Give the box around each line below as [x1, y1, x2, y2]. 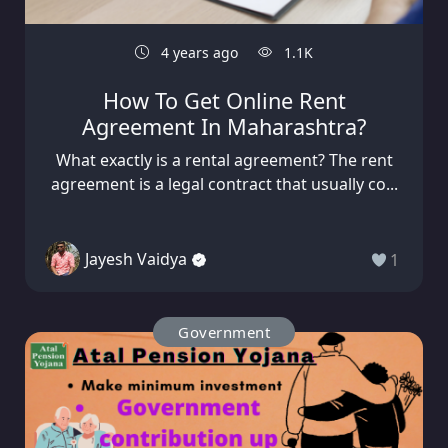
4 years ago [157, 43, 238, 63]
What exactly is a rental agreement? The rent [55, 149, 393, 172]
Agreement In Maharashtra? [82, 112, 366, 142]
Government [178, 322, 270, 343]
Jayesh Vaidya [85, 247, 187, 270]
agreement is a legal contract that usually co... [50, 173, 398, 196]
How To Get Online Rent [102, 86, 346, 116]
